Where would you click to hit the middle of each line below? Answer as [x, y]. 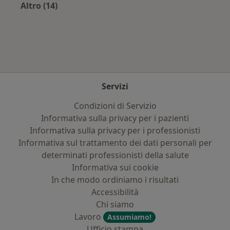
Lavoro [89, 217]
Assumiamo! [129, 217]
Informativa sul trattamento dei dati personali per [115, 143]
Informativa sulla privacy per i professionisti [115, 130]
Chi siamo [115, 204]
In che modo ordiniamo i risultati [115, 180]
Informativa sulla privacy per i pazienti [115, 118]
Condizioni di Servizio [115, 106]
